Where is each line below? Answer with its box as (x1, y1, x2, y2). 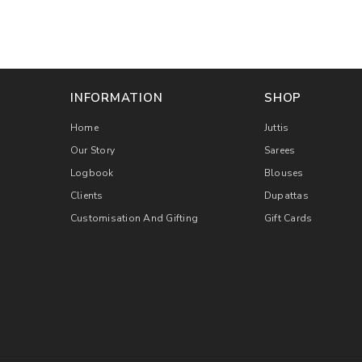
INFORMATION (70, 90, 163, 107)
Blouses (264, 166, 304, 180)
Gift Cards (264, 212, 313, 225)
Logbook (70, 166, 114, 180)
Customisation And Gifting (70, 212, 198, 225)
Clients (70, 189, 103, 203)
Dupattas (264, 189, 309, 203)
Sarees (264, 144, 296, 158)
